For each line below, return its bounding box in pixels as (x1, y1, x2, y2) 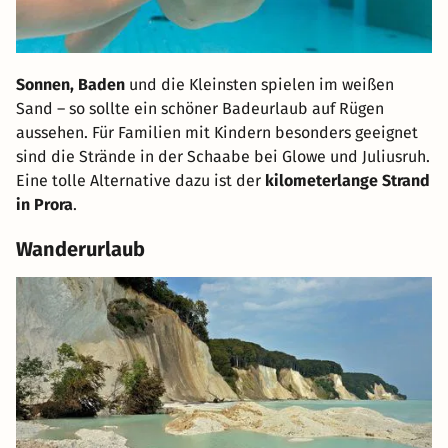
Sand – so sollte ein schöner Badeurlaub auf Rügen (16, 99, 384, 119)
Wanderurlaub (16, 237, 145, 262)
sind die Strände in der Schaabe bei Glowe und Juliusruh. (16, 147, 430, 167)
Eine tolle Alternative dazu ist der (16, 171, 265, 191)
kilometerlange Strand (265, 171, 430, 191)
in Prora (16, 195, 73, 215)
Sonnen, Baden (16, 75, 125, 95)
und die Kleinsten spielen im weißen (125, 75, 394, 95)
